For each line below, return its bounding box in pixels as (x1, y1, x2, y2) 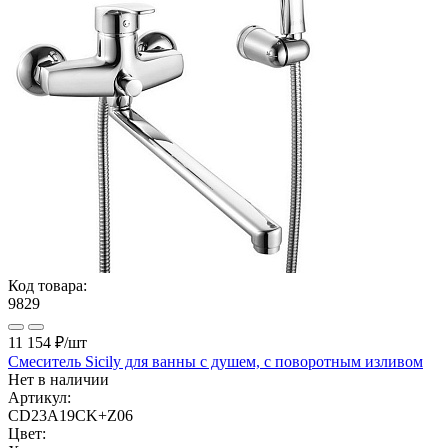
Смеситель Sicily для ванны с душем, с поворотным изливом (8, 352, 423, 370)
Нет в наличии (8, 370, 109, 388)
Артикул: (8, 388, 71, 406)
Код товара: (8, 276, 87, 294)
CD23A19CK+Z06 (8, 406, 133, 424)
